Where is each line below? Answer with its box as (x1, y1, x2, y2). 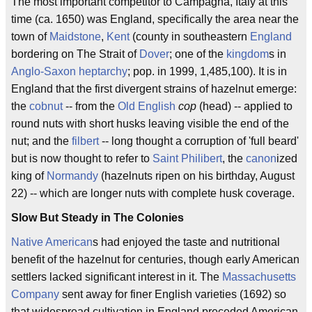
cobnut (29, 100, 63, 112)
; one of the (169, 48, 226, 60)
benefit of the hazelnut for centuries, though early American (11, 253, 299, 265)
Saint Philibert (153, 153, 222, 164)
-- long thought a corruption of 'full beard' (99, 135, 299, 147)
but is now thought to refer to (11, 153, 153, 164)
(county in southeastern (130, 31, 250, 42)
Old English (118, 100, 175, 112)
